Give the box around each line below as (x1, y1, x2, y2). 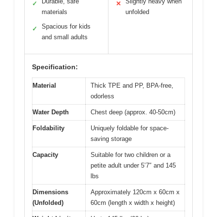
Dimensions (32, 188, 68, 196)
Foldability (32, 124, 64, 132)
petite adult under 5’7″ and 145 (91, 161, 176, 169)
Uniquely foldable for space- (91, 124, 169, 132)
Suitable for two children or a (91, 151, 170, 158)
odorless (91, 92, 114, 100)
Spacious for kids (42, 22, 91, 30)
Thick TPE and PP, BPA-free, (91, 81, 173, 89)
